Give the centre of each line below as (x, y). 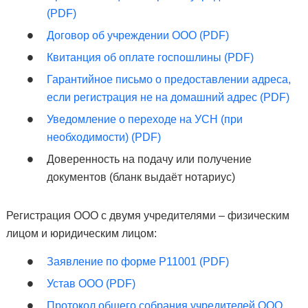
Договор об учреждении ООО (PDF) (137, 35)
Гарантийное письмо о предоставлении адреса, (168, 79)
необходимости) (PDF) (103, 137)
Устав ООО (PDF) (91, 284)
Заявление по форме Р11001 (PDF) (137, 262)
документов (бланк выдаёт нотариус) (141, 177)
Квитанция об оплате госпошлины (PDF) (150, 57)
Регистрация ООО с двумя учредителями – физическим (147, 216)
